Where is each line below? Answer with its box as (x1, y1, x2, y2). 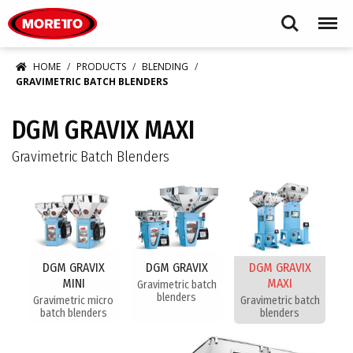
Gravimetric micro (33, 294, 113, 307)
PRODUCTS (76, 60, 126, 73)
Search (273, 9, 307, 24)
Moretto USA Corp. (96, 2, 188, 17)
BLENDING (142, 60, 188, 73)
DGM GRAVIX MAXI (12, 115, 195, 145)
